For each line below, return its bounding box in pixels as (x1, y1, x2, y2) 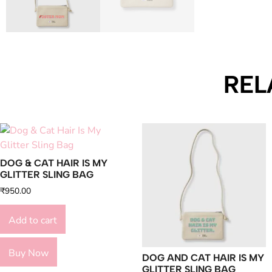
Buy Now (8, 246, 49, 260)
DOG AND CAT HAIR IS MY (142, 252, 264, 263)
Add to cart (8, 213, 57, 227)
